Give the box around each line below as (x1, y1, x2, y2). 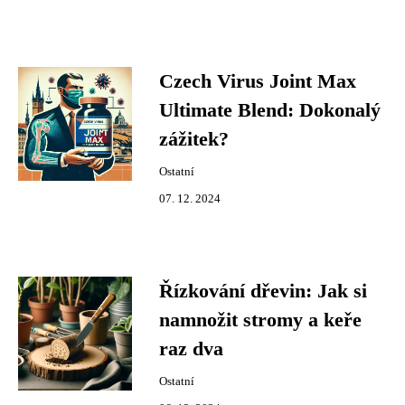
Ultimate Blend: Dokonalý (159, 99, 381, 121)
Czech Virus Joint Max (159, 71, 356, 92)
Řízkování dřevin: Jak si (159, 280, 367, 302)
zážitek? (159, 128, 229, 150)
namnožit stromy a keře (159, 309, 362, 331)
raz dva (159, 338, 223, 360)
